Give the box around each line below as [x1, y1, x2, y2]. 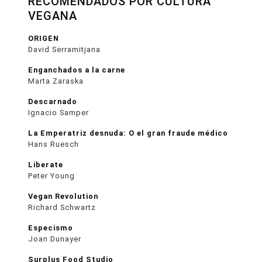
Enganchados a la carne [28, 65, 125, 74]
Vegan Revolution [28, 191, 98, 201]
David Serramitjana [28, 44, 101, 54]
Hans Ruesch [28, 139, 79, 149]
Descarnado [28, 96, 77, 106]
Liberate [28, 160, 63, 169]
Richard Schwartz [28, 202, 96, 212]
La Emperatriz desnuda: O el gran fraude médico [28, 128, 228, 137]
